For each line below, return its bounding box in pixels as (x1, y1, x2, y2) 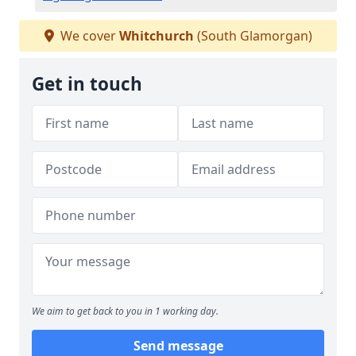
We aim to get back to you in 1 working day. (32, 304, 219, 318)
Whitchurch (118, 27, 194, 44)
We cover (56, 27, 119, 44)
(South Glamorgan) (193, 27, 312, 44)
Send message (133, 337, 223, 354)
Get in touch (32, 72, 142, 96)
